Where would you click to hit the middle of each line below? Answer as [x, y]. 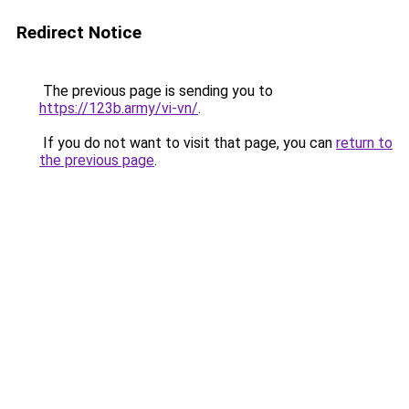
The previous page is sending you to [156, 91]
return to [364, 143]
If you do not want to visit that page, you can [188, 143]
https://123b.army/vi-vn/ [119, 108]
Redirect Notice [79, 32]
